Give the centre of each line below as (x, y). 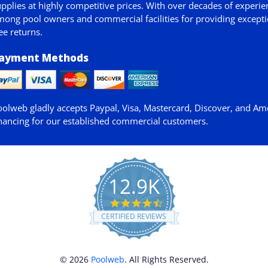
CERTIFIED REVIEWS (134, 216)
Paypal (103, 108)
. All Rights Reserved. (166, 259)
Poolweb (107, 259)
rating (174, 222)
